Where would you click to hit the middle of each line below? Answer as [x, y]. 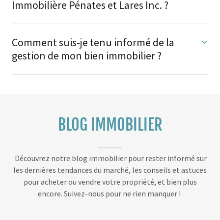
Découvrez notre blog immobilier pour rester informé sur [110, 158]
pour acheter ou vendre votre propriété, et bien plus [110, 182]
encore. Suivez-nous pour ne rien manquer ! [110, 194]
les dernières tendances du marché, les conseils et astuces [110, 170]
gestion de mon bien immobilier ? [87, 56]
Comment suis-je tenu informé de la [93, 42]
